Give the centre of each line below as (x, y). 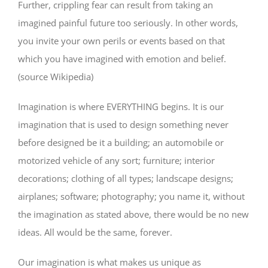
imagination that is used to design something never (123, 124)
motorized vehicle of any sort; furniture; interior (116, 160)
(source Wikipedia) (56, 76)
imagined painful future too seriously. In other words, (128, 22)
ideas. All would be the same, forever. (95, 232)
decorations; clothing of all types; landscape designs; (126, 178)
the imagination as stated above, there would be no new (133, 214)
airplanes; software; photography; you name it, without (131, 196)
